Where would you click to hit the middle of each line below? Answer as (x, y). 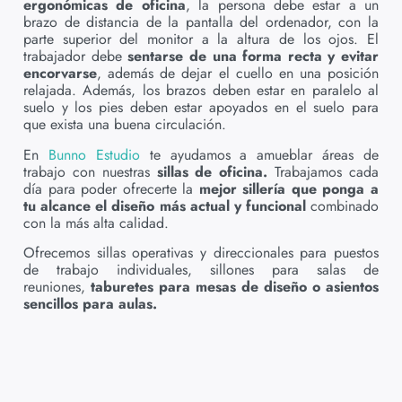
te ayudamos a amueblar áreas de (259, 154)
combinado (342, 205)
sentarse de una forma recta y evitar (253, 57)
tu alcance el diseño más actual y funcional (165, 205)
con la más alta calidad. (96, 223)
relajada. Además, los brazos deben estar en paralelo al (201, 91)
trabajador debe (76, 57)
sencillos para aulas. (90, 303)
